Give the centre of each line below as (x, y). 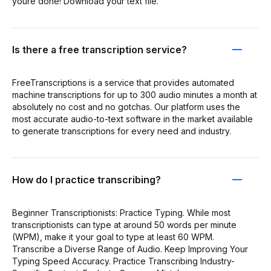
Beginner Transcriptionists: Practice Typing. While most (121, 212)
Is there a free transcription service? (100, 49)
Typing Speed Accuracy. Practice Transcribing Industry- (123, 261)
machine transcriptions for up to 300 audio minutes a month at (135, 94)
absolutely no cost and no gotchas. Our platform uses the (126, 106)
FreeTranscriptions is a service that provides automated (123, 82)
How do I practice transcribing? (87, 179)
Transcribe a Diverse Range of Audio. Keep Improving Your (130, 249)
